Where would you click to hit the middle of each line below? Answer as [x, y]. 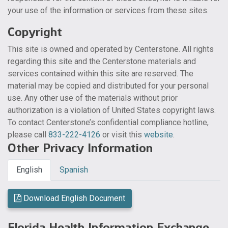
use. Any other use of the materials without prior [93, 98]
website [159, 135]
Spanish [74, 170]
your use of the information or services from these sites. [108, 10]
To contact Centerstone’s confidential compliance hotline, [108, 122]
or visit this [122, 135]
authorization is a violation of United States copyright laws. [112, 110]
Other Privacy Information [80, 148]
